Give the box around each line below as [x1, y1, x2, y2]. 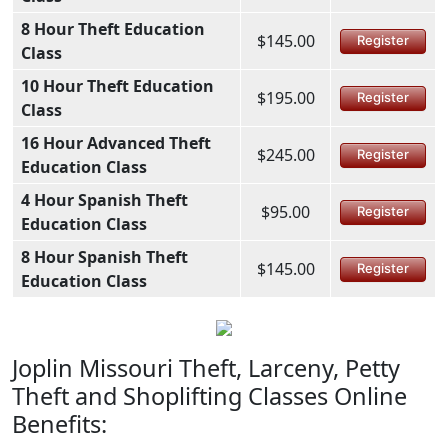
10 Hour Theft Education [21, 74, 214, 97]
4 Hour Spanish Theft [21, 188, 188, 211]
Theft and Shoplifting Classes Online [12, 379, 407, 412]
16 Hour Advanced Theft [21, 131, 211, 154]
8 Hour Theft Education [21, 17, 205, 40]
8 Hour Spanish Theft [21, 245, 188, 268]
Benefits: [12, 407, 107, 440]
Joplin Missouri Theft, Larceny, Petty [12, 351, 400, 384]
